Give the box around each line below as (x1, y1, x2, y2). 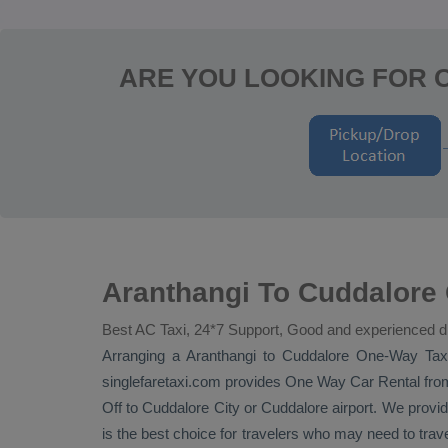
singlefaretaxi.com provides (102, 373, 286, 390)
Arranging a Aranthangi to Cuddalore (102, 347, 356, 364)
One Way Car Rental (285, 373, 421, 390)
